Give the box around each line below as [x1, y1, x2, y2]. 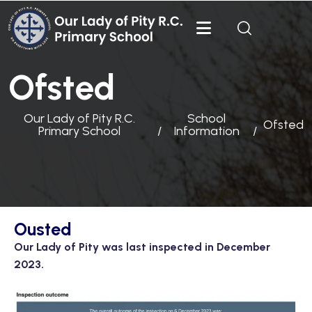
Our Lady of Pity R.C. [23, 111, 135, 126]
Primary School [38, 123, 120, 139]
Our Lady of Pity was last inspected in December [14, 240, 270, 253]
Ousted [14, 219, 72, 240]
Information [173, 123, 240, 139]
